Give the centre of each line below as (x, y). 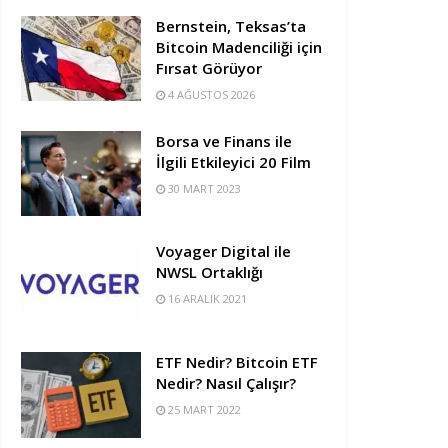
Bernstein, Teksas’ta (231, 25)
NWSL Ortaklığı (209, 272)
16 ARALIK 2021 (206, 299)
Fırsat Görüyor (209, 67)
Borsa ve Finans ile (224, 140)
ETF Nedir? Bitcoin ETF (237, 362)
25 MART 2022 (203, 410)
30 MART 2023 (203, 188)
